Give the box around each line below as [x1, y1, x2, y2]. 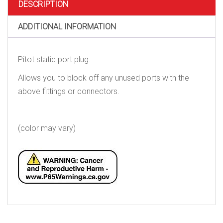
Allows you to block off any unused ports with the [18, 73, 189, 83]
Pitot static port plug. [18, 55, 91, 64]
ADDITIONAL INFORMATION [18, 22, 116, 31]
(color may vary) [18, 123, 76, 133]
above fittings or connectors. [18, 87, 119, 96]
